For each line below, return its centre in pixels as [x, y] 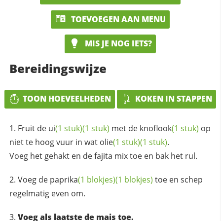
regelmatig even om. [47, 193]
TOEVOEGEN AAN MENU [118, 19]
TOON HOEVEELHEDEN [67, 99]
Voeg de [34, 179]
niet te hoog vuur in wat [54, 142]
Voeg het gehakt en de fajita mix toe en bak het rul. [103, 156]
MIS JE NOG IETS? [118, 44]
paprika [64, 179]
